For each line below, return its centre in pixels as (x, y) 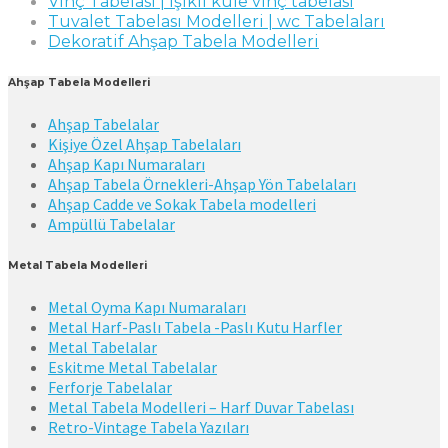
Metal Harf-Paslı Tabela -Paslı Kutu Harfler (195, 326)
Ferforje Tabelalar (110, 386)
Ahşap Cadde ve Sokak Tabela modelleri (182, 203)
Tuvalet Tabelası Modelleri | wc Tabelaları (216, 21)
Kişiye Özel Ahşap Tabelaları (144, 143)
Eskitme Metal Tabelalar (132, 366)
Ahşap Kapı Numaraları (126, 163)
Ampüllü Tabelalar (111, 223)
